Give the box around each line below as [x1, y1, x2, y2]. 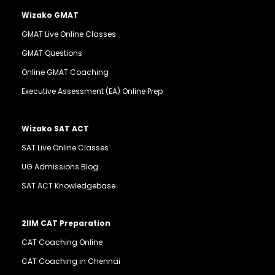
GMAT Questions [21, 48, 82, 59]
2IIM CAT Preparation [21, 218, 110, 229]
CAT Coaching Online [21, 237, 103, 248]
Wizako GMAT [21, 10, 79, 21]
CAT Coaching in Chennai [21, 256, 120, 267]
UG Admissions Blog [21, 161, 98, 172]
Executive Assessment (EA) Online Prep [21, 86, 163, 97]
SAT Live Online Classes [21, 142, 109, 153]
